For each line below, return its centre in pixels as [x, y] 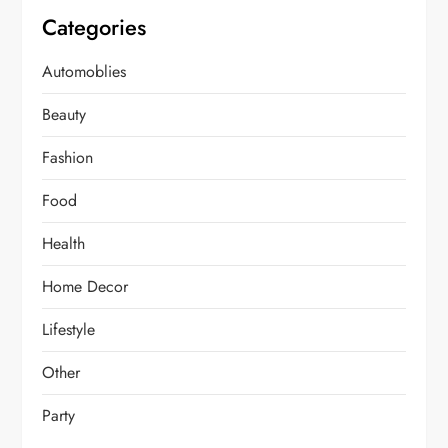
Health [64, 244]
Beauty [64, 115]
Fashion [68, 158]
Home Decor [85, 287]
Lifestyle [69, 330]
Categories [94, 27]
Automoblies [84, 72]
